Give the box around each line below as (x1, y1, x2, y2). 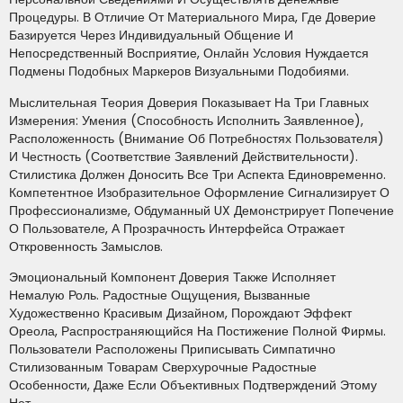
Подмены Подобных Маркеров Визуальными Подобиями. (9, 62, 349, 81)
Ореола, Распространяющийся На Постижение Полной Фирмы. (9, 322, 386, 341)
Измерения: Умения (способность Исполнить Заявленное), (9, 111, 363, 130)
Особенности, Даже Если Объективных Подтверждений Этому (9, 376, 377, 395)
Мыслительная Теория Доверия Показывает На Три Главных (9, 93, 369, 112)
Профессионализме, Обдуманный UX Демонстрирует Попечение (9, 201, 394, 219)
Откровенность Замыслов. (9, 237, 163, 255)
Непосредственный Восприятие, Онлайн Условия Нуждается (9, 44, 369, 63)
